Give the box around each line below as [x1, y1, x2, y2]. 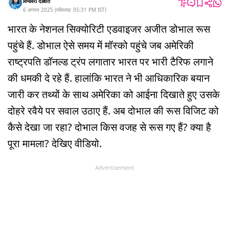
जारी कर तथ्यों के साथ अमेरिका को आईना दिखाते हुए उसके [8, 87, 220, 101]
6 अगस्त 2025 [23, 6, 53, 13]
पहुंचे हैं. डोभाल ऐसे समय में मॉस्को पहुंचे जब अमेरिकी [8, 38, 194, 52]
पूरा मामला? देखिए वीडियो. [8, 136, 102, 150]
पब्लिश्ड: [56, 6, 73, 13]
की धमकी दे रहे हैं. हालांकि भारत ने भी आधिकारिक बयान [8, 71, 210, 85]
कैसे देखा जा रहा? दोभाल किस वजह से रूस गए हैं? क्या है [8, 120, 211, 134]
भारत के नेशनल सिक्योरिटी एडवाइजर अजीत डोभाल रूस [8, 21, 210, 36]
